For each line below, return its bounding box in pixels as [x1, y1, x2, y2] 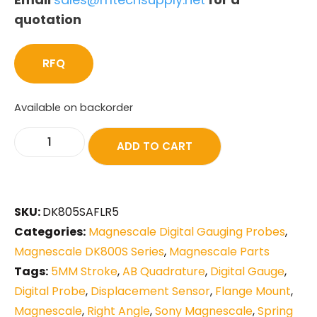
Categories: [14, 223, 86, 240]
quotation [14, 10, 81, 28]
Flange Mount [215, 282, 291, 299]
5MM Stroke [51, 263, 117, 279]
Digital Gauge [210, 263, 284, 279]
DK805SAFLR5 [42, 203, 119, 220]
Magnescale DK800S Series [14, 243, 164, 260]
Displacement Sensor [91, 282, 210, 299]
